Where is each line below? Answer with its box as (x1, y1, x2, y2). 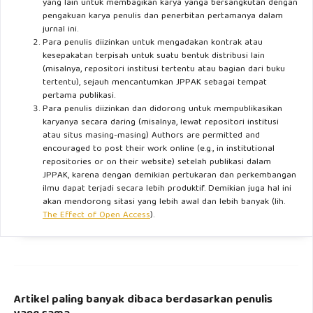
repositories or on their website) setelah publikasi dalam (43, 154, 271, 170)
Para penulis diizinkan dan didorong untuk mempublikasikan (43, 101, 282, 117)
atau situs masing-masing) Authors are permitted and (43, 128, 260, 144)
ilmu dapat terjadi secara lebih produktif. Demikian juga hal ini (43, 181, 291, 197)
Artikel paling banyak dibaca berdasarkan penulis (14, 290, 272, 310)
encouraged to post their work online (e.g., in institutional (43, 141, 275, 157)
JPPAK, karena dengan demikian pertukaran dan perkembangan (43, 168, 296, 184)
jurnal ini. (43, 22, 78, 38)
